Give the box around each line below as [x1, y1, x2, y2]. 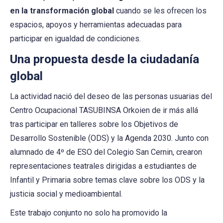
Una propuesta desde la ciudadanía [10, 52, 199, 66]
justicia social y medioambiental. [10, 189, 122, 199]
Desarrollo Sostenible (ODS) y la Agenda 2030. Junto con [10, 133, 209, 143]
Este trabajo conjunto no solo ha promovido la [10, 208, 167, 218]
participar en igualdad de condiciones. [10, 33, 141, 43]
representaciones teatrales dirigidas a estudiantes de [10, 161, 197, 171]
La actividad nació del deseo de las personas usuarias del [10, 91, 212, 101]
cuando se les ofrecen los [116, 5, 207, 15]
